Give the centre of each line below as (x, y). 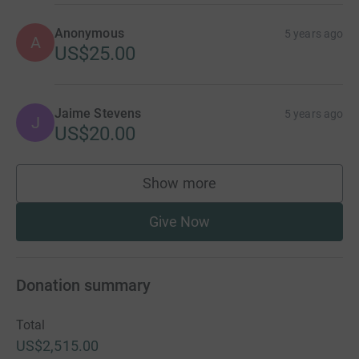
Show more (179, 184)
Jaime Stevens (98, 114)
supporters (214, 191)
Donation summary (83, 286)
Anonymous (89, 34)
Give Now (179, 222)
